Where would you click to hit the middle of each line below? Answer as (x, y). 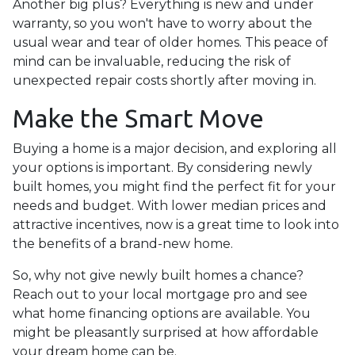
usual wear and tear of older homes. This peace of (170, 42)
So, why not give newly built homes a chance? (158, 275)
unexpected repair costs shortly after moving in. (164, 80)
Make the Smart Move (138, 118)
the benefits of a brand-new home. (123, 244)
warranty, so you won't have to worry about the (162, 23)
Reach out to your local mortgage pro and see (160, 294)
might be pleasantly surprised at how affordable (166, 332)
